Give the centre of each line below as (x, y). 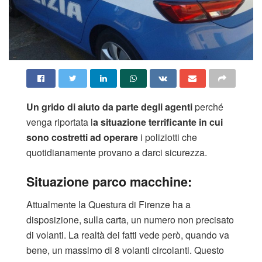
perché (208, 106)
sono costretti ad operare (82, 137)
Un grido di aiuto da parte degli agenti (109, 106)
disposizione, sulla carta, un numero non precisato (130, 220)
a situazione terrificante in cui (158, 122)
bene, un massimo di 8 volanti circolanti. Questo (125, 250)
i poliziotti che (168, 137)
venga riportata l (60, 122)
